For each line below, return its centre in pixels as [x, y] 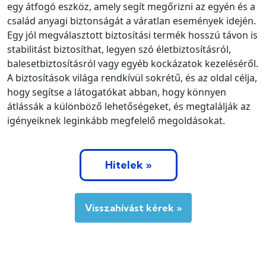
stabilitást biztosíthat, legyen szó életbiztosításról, [119, 49]
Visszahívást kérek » [133, 208]
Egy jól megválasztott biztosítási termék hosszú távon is [132, 35]
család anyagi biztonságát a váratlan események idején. [132, 20]
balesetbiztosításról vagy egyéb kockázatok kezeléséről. [133, 63]
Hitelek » [129, 164]
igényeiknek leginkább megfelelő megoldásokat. [116, 120]
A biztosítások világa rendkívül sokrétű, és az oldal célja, [132, 77]
